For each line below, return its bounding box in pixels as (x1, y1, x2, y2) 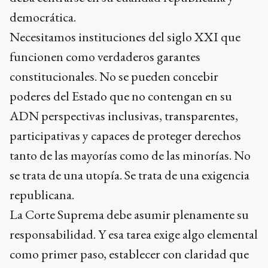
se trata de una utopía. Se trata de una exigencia (10, 166, 249, 184)
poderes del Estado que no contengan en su (10, 87, 232, 105)
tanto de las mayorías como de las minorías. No (10, 146, 251, 164)
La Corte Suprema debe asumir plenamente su (10, 205, 249, 223)
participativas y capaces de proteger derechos (10, 126, 241, 144)
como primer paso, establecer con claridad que (10, 245, 249, 263)
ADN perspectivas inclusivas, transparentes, (10, 106, 238, 124)
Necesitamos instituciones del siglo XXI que (10, 28, 240, 45)
